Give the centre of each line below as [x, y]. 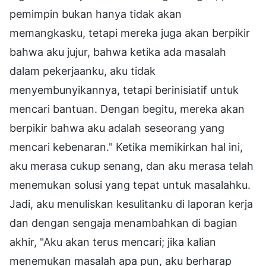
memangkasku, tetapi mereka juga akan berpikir [130, 33]
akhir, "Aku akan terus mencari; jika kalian [113, 242]
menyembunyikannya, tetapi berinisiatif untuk [124, 90]
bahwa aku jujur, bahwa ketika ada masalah [118, 52]
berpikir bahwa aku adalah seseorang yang [117, 128]
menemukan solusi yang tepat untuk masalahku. [130, 185]
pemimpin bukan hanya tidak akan [96, 14]
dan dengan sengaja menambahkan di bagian [123, 223]
